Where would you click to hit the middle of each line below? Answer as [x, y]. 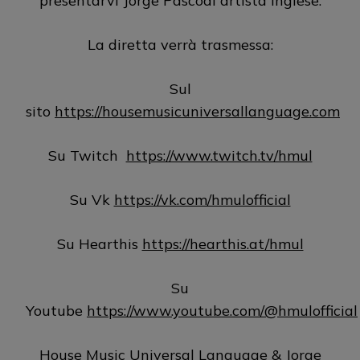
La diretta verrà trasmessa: [180, 44]
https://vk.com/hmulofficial [202, 199]
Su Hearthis [99, 243]
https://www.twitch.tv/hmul [219, 155]
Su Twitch [87, 155]
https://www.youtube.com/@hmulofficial [222, 310]
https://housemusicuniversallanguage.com [197, 111]
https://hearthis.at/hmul [223, 243]
